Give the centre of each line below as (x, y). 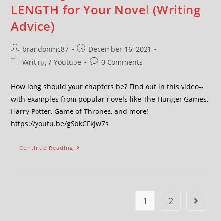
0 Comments (122, 62)
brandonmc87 (46, 49)
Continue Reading (46, 148)
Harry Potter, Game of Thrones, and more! (80, 111)
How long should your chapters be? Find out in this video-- (108, 87)
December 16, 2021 (120, 49)
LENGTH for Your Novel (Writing (106, 10)
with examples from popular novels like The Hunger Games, (110, 99)
